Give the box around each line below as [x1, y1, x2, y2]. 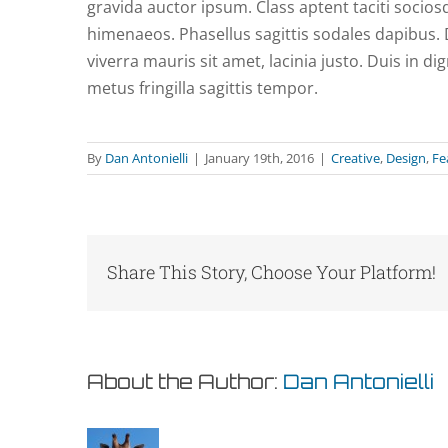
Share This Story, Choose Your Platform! [107, 260, 436, 285]
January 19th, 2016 [205, 149, 314, 168]
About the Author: [87, 368, 283, 394]
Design [386, 149, 426, 168]
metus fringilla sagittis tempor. [87, 77, 318, 100]
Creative [331, 149, 380, 168]
